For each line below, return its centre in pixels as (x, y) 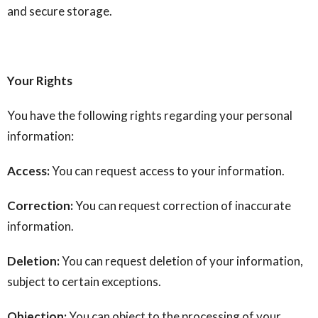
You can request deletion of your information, (181, 261)
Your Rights (40, 81)
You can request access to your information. (167, 171)
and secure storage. (63, 11)
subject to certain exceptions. (84, 281)
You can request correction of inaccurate (182, 205)
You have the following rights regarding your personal (150, 115)
